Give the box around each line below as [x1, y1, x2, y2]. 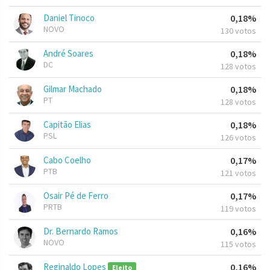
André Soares [43, 48, 93, 60]
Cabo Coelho [43, 154, 91, 166]
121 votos [221, 168, 256, 179]
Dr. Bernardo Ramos [43, 225, 118, 237]
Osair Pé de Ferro [43, 190, 108, 202]
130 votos [221, 25, 256, 37]
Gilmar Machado [43, 83, 102, 95]
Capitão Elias [43, 119, 91, 131]
